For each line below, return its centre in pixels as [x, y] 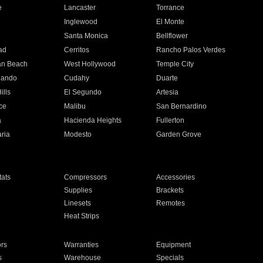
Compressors [85, 177]
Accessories [176, 177]
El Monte [171, 22]
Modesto [77, 134]
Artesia [168, 92]
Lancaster [80, 8]
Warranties [81, 245]
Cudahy [76, 78]
